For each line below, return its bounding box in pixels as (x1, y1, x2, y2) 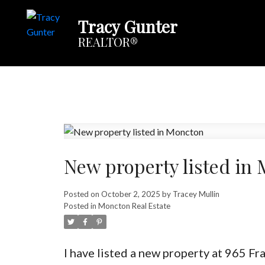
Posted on (63, 189, 101, 199)
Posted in (63, 201, 96, 211)
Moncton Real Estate (98, 201, 170, 211)
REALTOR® (77, 34, 138, 50)
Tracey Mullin (172, 189, 219, 199)
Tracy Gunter (77, 15, 177, 37)
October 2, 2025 (101, 189, 160, 199)
